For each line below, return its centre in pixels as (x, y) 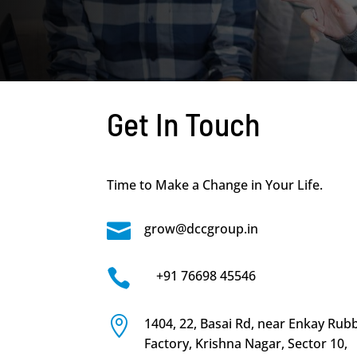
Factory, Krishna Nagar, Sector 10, (246, 343)
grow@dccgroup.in (202, 228)
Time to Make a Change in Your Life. (215, 185)
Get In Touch (184, 123)
